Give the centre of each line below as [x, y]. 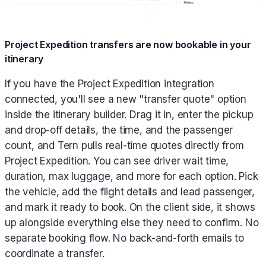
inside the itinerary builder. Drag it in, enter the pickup [129, 115]
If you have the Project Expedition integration [110, 84]
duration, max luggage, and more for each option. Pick [132, 177]
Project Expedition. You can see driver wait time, [117, 161]
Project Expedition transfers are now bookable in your [128, 45]
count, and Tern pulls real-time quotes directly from [124, 146]
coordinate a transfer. [55, 254]
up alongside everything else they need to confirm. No [132, 223]
